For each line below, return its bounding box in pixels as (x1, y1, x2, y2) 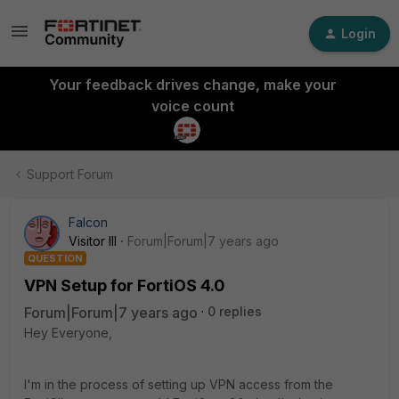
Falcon (69, 215, 108, 230)
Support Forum (27, 167, 113, 182)
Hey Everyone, (24, 325, 112, 340)
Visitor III (69, 233, 117, 248)
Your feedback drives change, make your (48, 76, 337, 94)
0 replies (208, 304, 262, 319)
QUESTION (28, 252, 83, 265)
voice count (151, 97, 234, 115)
